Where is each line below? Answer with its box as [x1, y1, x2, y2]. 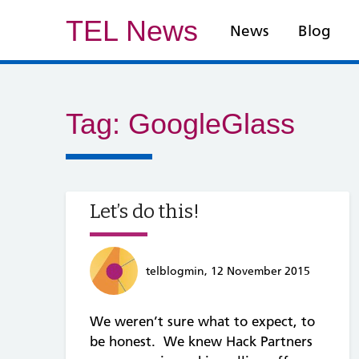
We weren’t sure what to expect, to [90, 313, 315, 329]
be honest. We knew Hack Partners [90, 333, 313, 349]
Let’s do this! [90, 200, 200, 224]
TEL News [66, 14, 198, 47]
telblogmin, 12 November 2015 [146, 264, 310, 277]
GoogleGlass [128, 107, 295, 140]
